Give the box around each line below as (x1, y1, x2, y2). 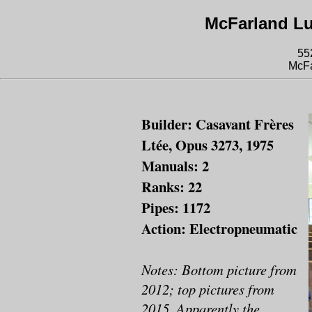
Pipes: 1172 (141, 196, 210, 218)
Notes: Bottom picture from (141, 259, 297, 279)
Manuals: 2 (141, 155, 209, 176)
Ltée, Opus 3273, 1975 (141, 134, 274, 155)
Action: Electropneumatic (141, 217, 297, 239)
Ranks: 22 (141, 175, 202, 197)
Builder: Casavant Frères (141, 113, 294, 134)
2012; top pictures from (141, 279, 274, 299)
